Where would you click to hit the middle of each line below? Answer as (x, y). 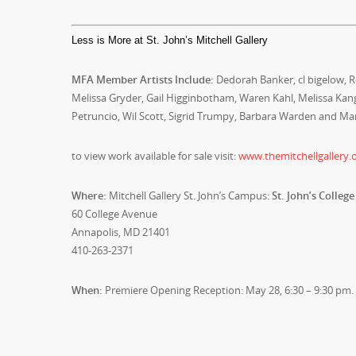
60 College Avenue (114, 214)
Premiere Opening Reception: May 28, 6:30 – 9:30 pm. (228, 290)
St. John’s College (313, 195)
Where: (89, 195)
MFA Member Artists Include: (143, 79)
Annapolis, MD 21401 (121, 232)
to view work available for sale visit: (155, 156)
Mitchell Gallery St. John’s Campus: (189, 195)
